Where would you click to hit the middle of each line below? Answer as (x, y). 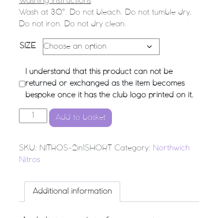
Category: (134, 148)
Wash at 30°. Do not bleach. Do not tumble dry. (105, 12)
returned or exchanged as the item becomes (105, 83)
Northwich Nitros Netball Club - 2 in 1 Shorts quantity (113, 114)
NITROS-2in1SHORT (76, 148)
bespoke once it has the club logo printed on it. (109, 95)
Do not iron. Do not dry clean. (73, 24)
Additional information (72, 191)
